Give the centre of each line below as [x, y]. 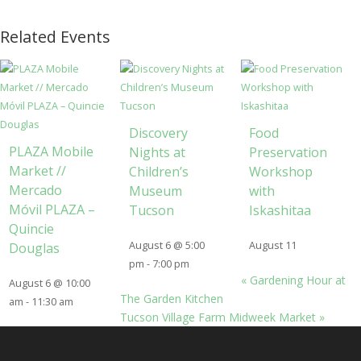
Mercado [35, 191]
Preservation [288, 153]
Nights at [157, 153]
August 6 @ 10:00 [49, 284]
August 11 [273, 246]
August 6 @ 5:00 [166, 246]
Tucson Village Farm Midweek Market [220, 317]
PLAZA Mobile [51, 152]
